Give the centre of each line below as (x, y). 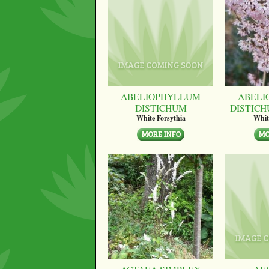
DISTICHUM (161, 107)
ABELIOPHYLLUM (161, 96)
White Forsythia (161, 118)
